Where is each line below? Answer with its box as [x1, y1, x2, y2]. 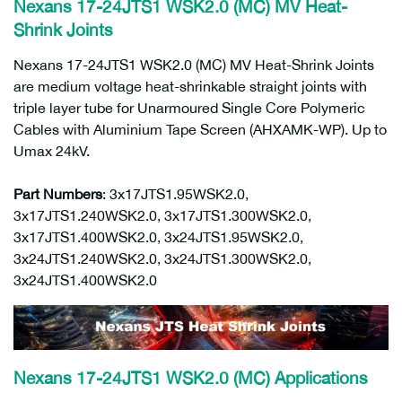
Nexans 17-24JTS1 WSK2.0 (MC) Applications [13, 367, 368, 388]
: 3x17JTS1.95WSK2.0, [102, 186, 249, 202]
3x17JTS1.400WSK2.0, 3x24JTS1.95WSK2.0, [13, 229, 303, 245]
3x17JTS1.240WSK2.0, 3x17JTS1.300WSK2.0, [13, 207, 311, 223]
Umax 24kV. [13, 143, 90, 159]
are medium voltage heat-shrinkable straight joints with [13, 78, 367, 94]
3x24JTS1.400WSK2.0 [13, 272, 157, 288]
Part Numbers [13, 186, 102, 202]
